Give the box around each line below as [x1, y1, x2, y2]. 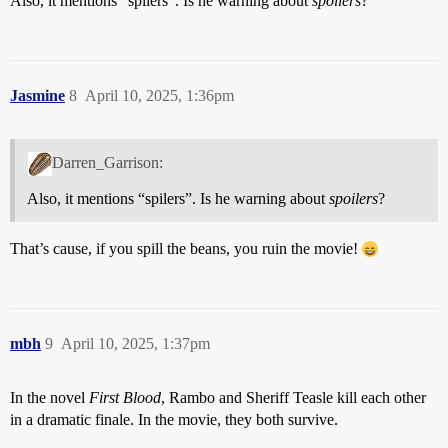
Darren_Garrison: [51, 153, 163, 171]
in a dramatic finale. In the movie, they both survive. [10, 410, 338, 428]
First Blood [89, 388, 161, 406]
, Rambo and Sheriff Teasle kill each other [161, 388, 426, 406]
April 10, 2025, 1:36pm [85, 86, 234, 104]
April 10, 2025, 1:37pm [61, 334, 210, 352]
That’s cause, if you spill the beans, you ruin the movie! [10, 239, 362, 257]
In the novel [10, 388, 89, 406]
